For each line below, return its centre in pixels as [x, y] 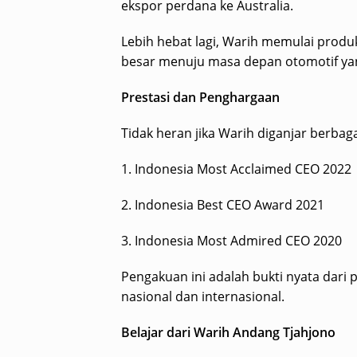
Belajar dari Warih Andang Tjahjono [228, 333]
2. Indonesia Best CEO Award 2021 [223, 205]
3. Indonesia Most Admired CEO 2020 [231, 241]
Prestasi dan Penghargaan [200, 98]
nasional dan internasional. [203, 297]
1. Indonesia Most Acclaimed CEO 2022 [236, 169]
